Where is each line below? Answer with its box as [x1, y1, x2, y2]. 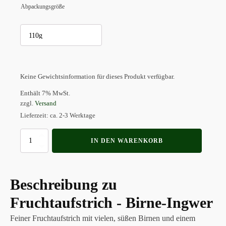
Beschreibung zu [10, 176, 117, 193]
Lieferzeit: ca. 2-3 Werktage [20, 111, 95, 119]
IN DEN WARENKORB [91, 137, 163, 144]
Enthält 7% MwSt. [20, 89, 70, 97]
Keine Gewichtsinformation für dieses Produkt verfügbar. [20, 73, 175, 81]
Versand [35, 99, 56, 107]
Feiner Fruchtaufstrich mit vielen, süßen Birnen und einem [10, 213, 195, 222]
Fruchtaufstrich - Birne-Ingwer [10, 194, 213, 211]
